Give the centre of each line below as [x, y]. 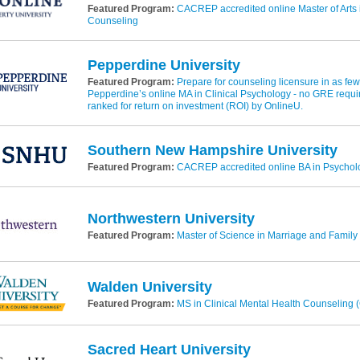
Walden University [149, 287]
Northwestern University [171, 218]
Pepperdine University [164, 65]
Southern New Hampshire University [212, 150]
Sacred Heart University [169, 349]
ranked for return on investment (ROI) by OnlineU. [195, 106]
